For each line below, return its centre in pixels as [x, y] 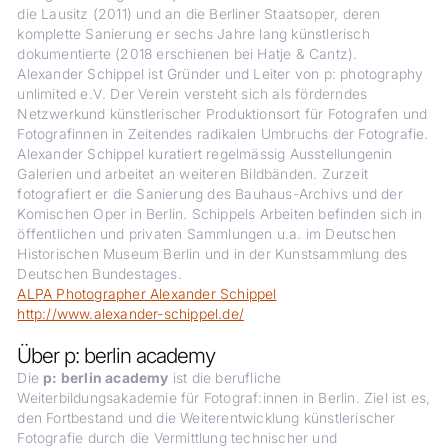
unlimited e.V [59, 93]
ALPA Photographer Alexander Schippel [147, 293]
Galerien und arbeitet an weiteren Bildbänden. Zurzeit [192, 173]
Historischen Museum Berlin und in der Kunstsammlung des [212, 253]
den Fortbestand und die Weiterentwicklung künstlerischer [206, 417]
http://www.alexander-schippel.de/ [130, 313]
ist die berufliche [225, 377]
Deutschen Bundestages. [99, 273]
